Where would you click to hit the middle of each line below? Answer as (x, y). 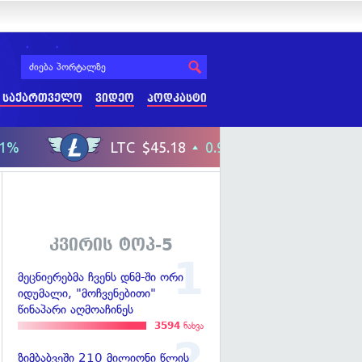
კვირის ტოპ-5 (111, 245)
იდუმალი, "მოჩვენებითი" (87, 294)
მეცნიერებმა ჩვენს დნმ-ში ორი (101, 278)
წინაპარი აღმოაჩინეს (76, 310)
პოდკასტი (177, 98)
